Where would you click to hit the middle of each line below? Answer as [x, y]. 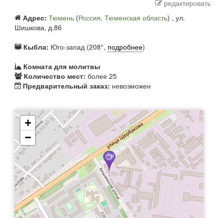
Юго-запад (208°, [78, 47]
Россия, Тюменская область [123, 18]
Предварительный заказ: [66, 86]
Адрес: [35, 18]
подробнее [125, 47]
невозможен [130, 86]
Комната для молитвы [62, 66]
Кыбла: [36, 47]
